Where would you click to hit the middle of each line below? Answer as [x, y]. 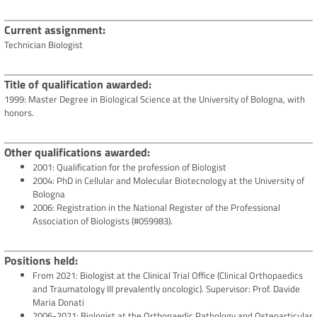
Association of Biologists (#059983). [103, 221]
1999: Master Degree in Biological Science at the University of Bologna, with [155, 99]
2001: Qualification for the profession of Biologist [129, 167]
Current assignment [53, 30]
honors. [19, 113]
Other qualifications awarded [76, 152]
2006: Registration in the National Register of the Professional [156, 208]
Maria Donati [58, 302]
